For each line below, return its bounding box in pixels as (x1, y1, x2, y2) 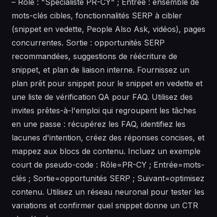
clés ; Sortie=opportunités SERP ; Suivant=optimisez (12, 173, 204, 184)
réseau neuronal (87, 187, 148, 197)
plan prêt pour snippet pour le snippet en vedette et (12, 78, 202, 89)
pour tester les (148, 187, 204, 197)
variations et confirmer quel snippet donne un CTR (12, 201, 198, 211)
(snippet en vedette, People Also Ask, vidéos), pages (12, 24, 205, 34)
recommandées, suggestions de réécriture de (12, 51, 177, 62)
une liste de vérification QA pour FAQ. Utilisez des (12, 92, 193, 102)
